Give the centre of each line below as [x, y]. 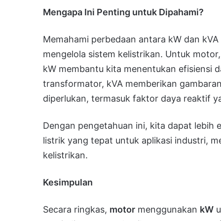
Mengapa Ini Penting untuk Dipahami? [123, 12]
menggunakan [167, 209]
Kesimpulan [68, 182]
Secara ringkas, [76, 209]
